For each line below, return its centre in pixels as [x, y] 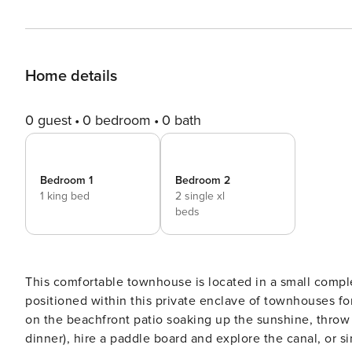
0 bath [181, 120]
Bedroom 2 [203, 180]
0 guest [48, 120]
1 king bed [65, 196]
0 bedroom [117, 120]
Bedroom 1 [66, 180]
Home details [71, 76]
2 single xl [200, 196]
